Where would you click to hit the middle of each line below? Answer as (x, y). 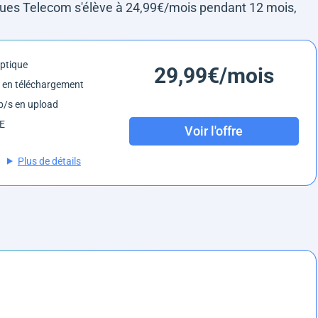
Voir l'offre (214, 131)
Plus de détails (49, 161)
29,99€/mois (214, 75)
